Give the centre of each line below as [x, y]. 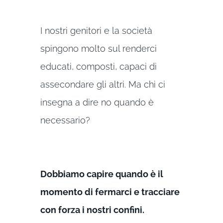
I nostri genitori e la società [96, 30]
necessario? [65, 120]
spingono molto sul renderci [98, 48]
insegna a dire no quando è [97, 102]
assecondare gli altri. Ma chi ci [103, 84]
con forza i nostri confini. [92, 210]
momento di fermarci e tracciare [110, 192]
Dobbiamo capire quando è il [102, 174]
